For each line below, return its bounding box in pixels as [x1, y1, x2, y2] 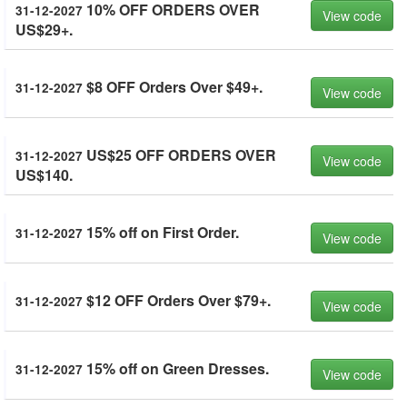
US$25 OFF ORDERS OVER [83, 144, 276, 165]
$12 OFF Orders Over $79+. [83, 290, 271, 311]
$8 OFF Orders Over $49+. [83, 76, 263, 97]
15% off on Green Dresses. [83, 358, 269, 379]
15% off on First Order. [83, 222, 239, 243]
